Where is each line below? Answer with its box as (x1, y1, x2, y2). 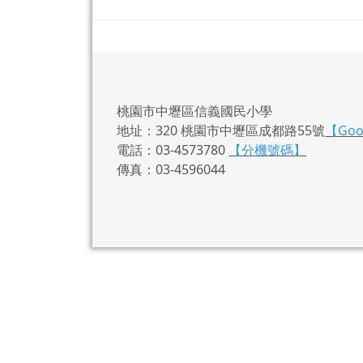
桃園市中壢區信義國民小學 (117, 102, 273, 120)
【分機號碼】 (228, 141, 307, 159)
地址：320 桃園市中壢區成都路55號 (117, 122, 326, 139)
